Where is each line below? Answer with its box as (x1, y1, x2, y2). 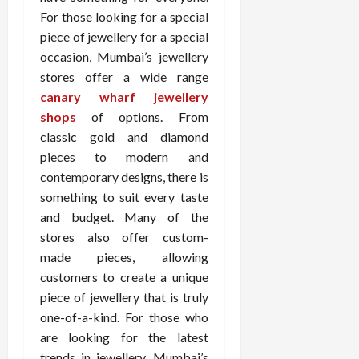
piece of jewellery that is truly (40, 289, 208, 305)
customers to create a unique (40, 269, 208, 284)
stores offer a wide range (40, 69, 208, 84)
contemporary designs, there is (40, 169, 208, 184)
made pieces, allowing (40, 249, 208, 264)
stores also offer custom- (40, 229, 208, 244)
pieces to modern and (40, 149, 208, 164)
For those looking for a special (40, 9, 208, 24)
